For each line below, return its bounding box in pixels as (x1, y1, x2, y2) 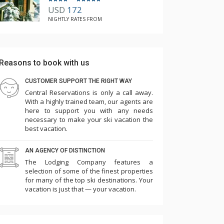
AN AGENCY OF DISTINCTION (25, 147, 105, 154)
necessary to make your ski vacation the (25, 115, 153, 124)
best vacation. (25, 124, 67, 133)
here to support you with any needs (25, 106, 153, 115)
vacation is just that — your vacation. (25, 184, 136, 193)
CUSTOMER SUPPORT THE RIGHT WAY (25, 77, 132, 84)
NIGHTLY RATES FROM (48, 15, 102, 23)
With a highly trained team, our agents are (25, 97, 153, 106)
